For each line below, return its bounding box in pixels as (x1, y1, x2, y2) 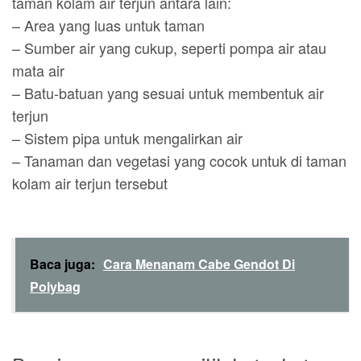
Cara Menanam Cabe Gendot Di (103, 255, 295, 273)
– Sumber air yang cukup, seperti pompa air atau (12, 37, 326, 58)
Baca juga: (30, 255, 95, 273)
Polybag (30, 277, 81, 296)
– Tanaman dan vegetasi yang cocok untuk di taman (12, 150, 346, 171)
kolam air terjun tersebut (12, 172, 168, 193)
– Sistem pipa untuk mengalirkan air (12, 127, 243, 148)
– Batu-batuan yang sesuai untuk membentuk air (12, 82, 324, 103)
